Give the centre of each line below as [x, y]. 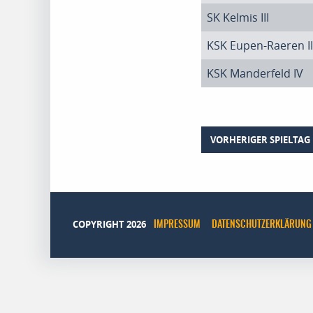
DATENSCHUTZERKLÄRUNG [262, 225]
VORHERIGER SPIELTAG [260, 139]
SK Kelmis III [238, 17]
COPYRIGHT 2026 [110, 225]
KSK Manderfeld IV [255, 73]
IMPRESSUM [177, 225]
